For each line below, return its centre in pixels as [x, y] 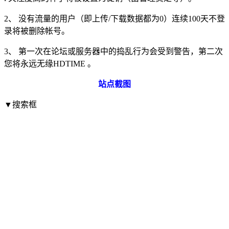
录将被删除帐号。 [37, 31]
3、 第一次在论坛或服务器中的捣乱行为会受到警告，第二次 [113, 52]
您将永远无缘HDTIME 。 [50, 64]
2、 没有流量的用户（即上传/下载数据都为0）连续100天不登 [114, 19]
